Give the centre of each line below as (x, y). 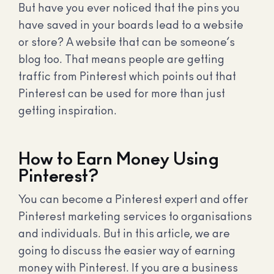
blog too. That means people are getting (121, 60)
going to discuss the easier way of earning (127, 252)
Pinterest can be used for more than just (122, 94)
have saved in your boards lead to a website (131, 25)
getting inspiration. (68, 111)
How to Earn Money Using (119, 160)
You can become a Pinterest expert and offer (133, 200)
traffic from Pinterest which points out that (127, 77)
